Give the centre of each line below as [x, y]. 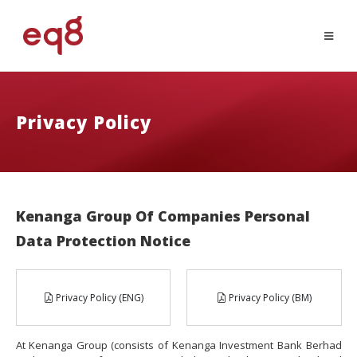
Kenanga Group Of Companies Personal [163, 216]
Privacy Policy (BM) [269, 298]
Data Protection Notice [103, 241]
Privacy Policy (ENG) [98, 298]
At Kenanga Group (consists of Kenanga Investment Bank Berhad [178, 345]
